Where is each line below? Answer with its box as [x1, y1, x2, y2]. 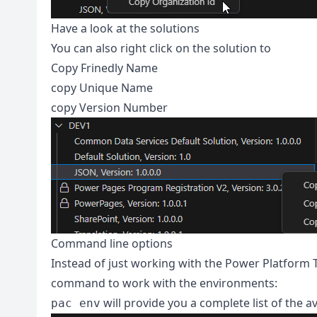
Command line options [51, 236, 173, 251]
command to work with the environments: [51, 275, 277, 291]
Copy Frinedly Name [51, 60, 158, 76]
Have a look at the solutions [51, 21, 200, 36]
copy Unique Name [51, 80, 153, 96]
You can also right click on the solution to [51, 40, 271, 56]
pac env [51, 296, 100, 310]
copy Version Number [51, 100, 168, 115]
